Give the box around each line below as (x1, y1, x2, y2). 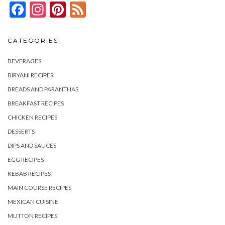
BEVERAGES (8, 57, 41, 65)
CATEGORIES (8, 37, 58, 44)
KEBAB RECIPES (8, 170, 51, 177)
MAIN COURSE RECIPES (8, 184, 71, 191)
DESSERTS (8, 128, 35, 135)
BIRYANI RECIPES (8, 71, 53, 79)
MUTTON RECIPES (8, 212, 57, 219)
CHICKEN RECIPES (8, 114, 57, 121)
